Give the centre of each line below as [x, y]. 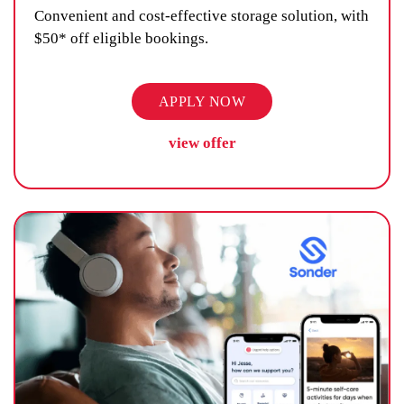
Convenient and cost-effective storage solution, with [202, 15]
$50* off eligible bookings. [121, 38]
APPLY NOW [202, 101]
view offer [202, 142]
